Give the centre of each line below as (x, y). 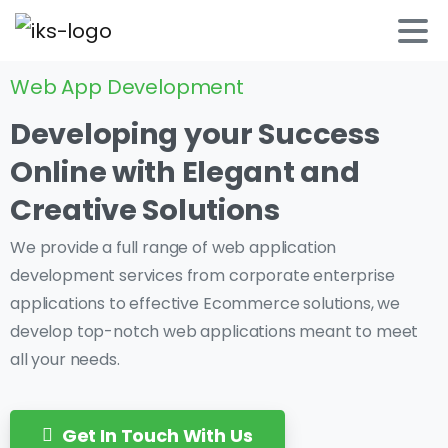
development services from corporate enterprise (202, 275)
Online (58, 171)
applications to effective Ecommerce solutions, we (205, 303)
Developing (94, 133)
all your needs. (65, 359)
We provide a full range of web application (173, 247)
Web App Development (127, 87)
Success (319, 133)
